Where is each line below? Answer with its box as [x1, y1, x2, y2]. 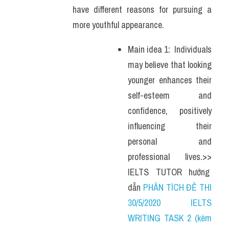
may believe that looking [128, 58, 212, 71]
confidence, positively [128, 104, 212, 117]
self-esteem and [128, 89, 212, 102]
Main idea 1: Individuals [128, 43, 212, 56]
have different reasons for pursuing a [73, 3, 212, 16]
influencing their [128, 120, 212, 132]
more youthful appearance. [73, 18, 164, 31]
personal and [128, 135, 212, 148]
